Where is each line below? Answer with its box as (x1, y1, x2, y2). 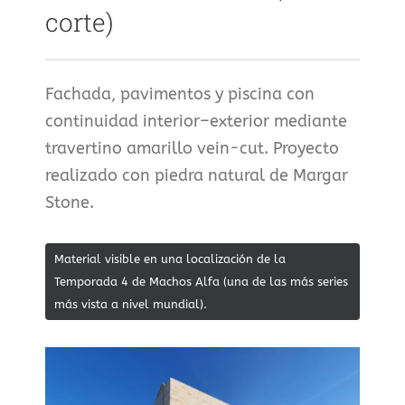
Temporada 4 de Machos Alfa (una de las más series (54, 275, 348, 289)
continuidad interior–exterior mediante (45, 111, 347, 132)
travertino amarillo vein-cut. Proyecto (45, 138, 339, 159)
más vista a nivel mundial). (54, 297, 207, 312)
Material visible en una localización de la (54, 252, 286, 267)
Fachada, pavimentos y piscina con (45, 84, 315, 105)
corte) (45, 5, 114, 39)
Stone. (45, 193, 94, 213)
